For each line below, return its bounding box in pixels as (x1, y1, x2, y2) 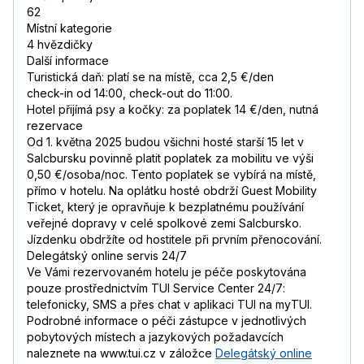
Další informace (27, 54, 109, 68)
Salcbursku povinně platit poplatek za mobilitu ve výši (27, 151, 314, 166)
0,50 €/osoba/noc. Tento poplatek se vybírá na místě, (27, 167, 316, 182)
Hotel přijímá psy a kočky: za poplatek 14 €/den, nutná (27, 102, 318, 117)
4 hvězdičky (27, 37, 93, 52)
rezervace (27, 119, 83, 133)
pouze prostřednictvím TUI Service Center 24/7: (27, 281, 285, 296)
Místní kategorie (27, 21, 112, 36)
